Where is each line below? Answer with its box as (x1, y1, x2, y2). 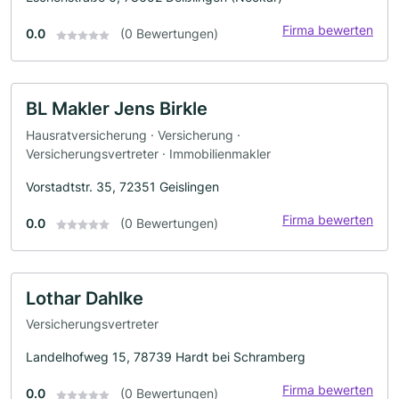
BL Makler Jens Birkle (26, 98, 208, 120)
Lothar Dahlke (26, 287, 143, 309)
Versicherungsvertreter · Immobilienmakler (26, 145, 271, 161)
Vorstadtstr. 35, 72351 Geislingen (26, 178, 219, 194)
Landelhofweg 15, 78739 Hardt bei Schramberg (26, 349, 305, 365)
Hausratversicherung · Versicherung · (26, 126, 240, 142)
